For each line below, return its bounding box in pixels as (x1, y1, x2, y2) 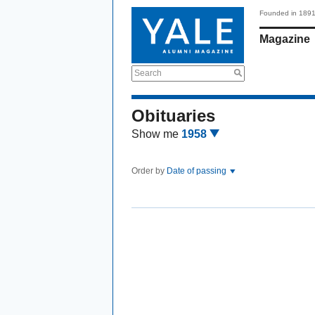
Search (134, 68, 162, 78)
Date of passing (167, 166, 229, 176)
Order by (131, 166, 167, 176)
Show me (131, 128, 179, 140)
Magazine (259, 33, 310, 45)
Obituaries (131, 106, 215, 125)
